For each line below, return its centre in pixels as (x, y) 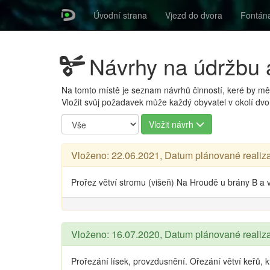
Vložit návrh (172, 124)
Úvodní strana (121, 15)
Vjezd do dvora (194, 15)
